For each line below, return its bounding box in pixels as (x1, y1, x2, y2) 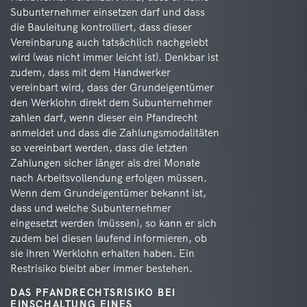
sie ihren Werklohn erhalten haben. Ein (10, 247, 195, 260)
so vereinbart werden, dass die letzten (10, 141, 188, 154)
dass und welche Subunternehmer (10, 201, 171, 214)
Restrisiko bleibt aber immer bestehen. (10, 262, 193, 275)
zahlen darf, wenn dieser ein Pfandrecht (10, 111, 197, 124)
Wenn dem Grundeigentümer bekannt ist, (10, 186, 206, 199)
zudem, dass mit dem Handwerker (10, 66, 171, 79)
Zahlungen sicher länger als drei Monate (10, 156, 200, 169)
